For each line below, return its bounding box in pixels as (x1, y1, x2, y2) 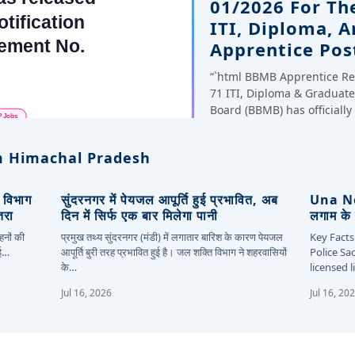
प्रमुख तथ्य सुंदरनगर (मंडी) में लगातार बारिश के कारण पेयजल (61, 229, 284, 244)
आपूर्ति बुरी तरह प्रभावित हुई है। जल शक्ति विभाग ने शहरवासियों (61, 244, 288, 259)
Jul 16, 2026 (61, 285, 113, 300)
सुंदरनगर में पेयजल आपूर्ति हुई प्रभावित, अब (61, 190, 279, 208)
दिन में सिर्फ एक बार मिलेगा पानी (61, 206, 219, 224)
